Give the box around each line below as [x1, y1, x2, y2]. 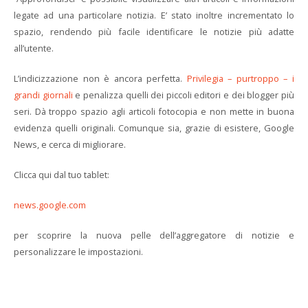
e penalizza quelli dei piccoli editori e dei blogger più [72, 89, 295, 101]
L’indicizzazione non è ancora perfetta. [14, 72, 187, 85]
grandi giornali [14, 89, 73, 101]
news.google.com [14, 199, 86, 211]
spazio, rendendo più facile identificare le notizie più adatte [14, 25, 294, 38]
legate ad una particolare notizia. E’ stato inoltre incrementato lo [14, 9, 294, 21]
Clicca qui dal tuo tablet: [14, 168, 109, 181]
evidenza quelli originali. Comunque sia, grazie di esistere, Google [14, 122, 294, 134]
